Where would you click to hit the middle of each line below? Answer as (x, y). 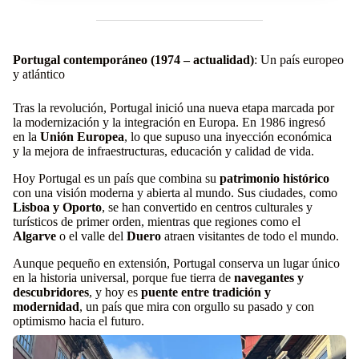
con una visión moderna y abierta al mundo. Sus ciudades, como (175, 193)
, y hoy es (115, 292)
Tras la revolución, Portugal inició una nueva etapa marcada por (173, 108)
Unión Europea (82, 137)
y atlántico (39, 75)
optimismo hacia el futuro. (79, 321)
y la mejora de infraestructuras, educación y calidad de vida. (163, 151)
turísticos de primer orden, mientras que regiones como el (157, 222)
